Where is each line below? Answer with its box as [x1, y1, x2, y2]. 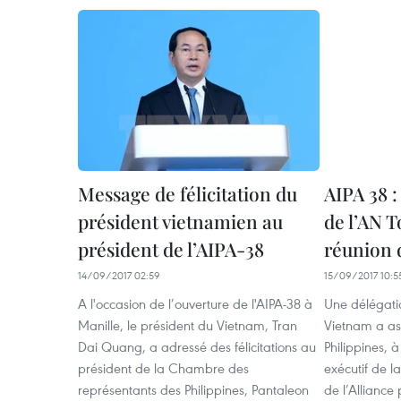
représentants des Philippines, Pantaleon [78, 380, 309, 398]
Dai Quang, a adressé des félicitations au [78, 337, 316, 355]
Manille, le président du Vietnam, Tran [78, 316, 297, 334]
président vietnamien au [78, 209, 283, 234]
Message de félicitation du [78, 181, 297, 206]
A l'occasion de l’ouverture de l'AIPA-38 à [78, 294, 312, 312]
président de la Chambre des [78, 359, 249, 377]
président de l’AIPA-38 [78, 236, 264, 261]
